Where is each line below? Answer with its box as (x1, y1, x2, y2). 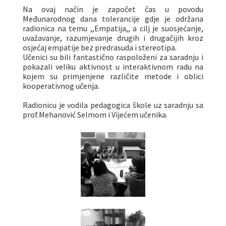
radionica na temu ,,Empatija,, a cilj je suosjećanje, (23, 23, 203, 33)
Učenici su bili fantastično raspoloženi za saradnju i (23, 52, 203, 62)
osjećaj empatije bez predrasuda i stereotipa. (23, 42, 177, 52)
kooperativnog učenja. (23, 81, 99, 91)
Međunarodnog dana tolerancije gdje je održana (23, 14, 203, 24)
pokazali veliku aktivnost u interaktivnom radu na (23, 62, 203, 72)
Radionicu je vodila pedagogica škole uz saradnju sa (23, 100, 203, 110)
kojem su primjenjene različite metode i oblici (23, 71, 203, 81)
